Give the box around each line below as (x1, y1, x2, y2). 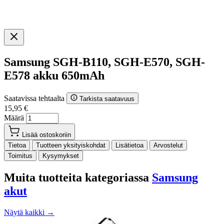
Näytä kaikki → (4, 207, 54, 216)
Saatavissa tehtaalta (4, 93, 66, 102)
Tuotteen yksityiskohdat (36, 141, 105, 149)
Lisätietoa (115, 141, 143, 149)
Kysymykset (42, 151, 79, 159)
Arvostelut (153, 141, 183, 149)
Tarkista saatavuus (79, 94, 134, 102)
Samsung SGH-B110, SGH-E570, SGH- (4, 55, 205, 68)
